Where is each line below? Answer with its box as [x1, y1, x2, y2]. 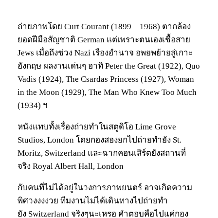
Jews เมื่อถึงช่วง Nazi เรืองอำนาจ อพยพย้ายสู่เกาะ [18, 48, 193, 58]
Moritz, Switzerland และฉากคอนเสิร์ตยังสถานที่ [18, 148, 186, 158]
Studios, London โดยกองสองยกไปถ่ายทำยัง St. [18, 135, 182, 145]
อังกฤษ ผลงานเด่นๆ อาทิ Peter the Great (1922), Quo [18, 61, 200, 71]
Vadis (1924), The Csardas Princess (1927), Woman [18, 74, 194, 84]
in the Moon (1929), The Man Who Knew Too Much [18, 88, 197, 97]
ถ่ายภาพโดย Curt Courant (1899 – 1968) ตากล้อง [18, 22, 191, 32]
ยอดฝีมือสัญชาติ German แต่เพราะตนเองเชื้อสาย [18, 35, 190, 45]
